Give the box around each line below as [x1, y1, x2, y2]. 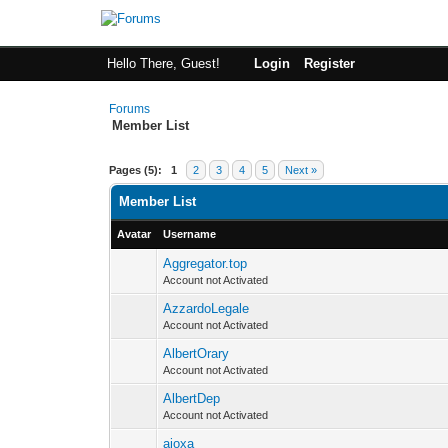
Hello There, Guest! [106, 56, 224, 71]
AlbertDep [163, 391, 221, 406]
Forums [109, 102, 151, 116]
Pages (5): [109, 164, 163, 176]
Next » [285, 164, 318, 176]
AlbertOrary [163, 346, 230, 361]
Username [163, 228, 217, 240]
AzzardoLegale [163, 301, 250, 316]
